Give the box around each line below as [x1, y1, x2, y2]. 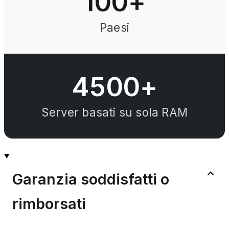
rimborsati [12, 194, 86, 213]
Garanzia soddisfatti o [12, 170, 169, 188]
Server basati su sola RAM [41, 105, 188, 119]
